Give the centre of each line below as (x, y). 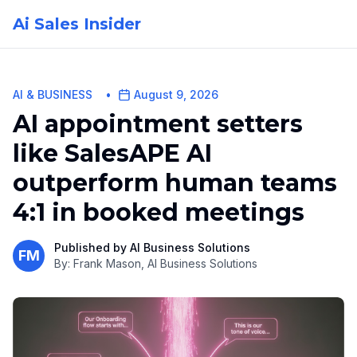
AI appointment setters (158, 124)
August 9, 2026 (176, 94)
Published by (92, 247)
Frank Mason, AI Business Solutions (165, 263)
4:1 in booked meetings (159, 212)
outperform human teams (175, 183)
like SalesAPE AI (112, 153)
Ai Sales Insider (77, 24)
